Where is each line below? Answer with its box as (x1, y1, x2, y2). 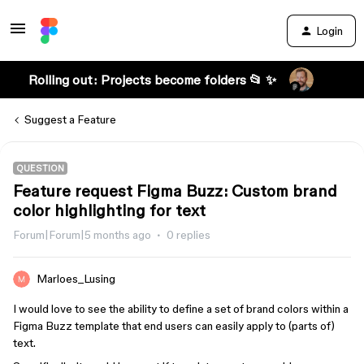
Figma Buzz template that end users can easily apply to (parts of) (13, 319, 335, 332)
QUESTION (16, 163, 64, 173)
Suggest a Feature (24, 113, 116, 126)
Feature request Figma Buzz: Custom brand (13, 182, 337, 200)
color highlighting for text (13, 201, 206, 219)
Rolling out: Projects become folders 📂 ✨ (28, 72, 276, 87)
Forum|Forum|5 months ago (13, 228, 151, 241)
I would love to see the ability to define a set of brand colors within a (13, 302, 349, 315)
